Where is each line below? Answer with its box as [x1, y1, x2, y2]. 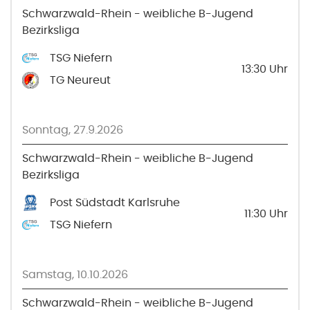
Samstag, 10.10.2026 [22, 268, 128, 280]
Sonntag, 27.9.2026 [22, 124, 123, 136]
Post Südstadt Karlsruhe [50, 197, 180, 208]
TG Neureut [50, 74, 111, 86]
